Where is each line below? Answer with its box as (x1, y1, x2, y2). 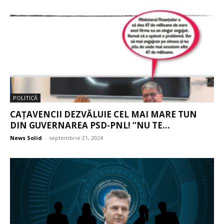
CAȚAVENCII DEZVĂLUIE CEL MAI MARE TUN (10, 108, 197, 120)
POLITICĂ (13, 93, 37, 101)
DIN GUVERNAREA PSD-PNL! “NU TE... (10, 119, 170, 131)
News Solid (10, 133, 42, 141)
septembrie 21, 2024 (49, 133, 103, 141)
